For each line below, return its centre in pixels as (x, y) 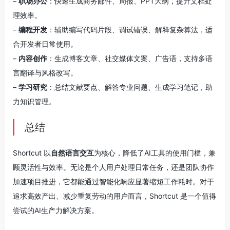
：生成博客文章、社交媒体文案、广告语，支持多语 (130, 58)
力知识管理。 (34, 101)
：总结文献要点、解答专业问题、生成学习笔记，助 (130, 87)
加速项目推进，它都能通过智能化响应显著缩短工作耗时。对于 (113, 181)
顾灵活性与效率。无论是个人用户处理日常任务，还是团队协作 (113, 167)
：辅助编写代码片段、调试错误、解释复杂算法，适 (130, 30)
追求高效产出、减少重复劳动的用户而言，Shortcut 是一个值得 (114, 196)
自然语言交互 (72, 153)
